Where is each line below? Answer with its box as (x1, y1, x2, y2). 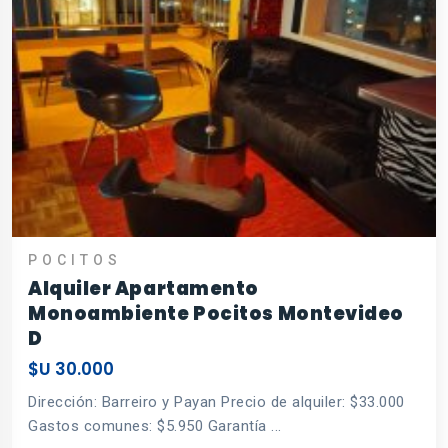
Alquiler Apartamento (28, 276, 259, 302)
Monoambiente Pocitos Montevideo (28, 301, 405, 327)
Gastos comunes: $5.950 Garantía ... (28, 417, 282, 436)
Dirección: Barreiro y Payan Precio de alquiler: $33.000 (28, 393, 405, 412)
